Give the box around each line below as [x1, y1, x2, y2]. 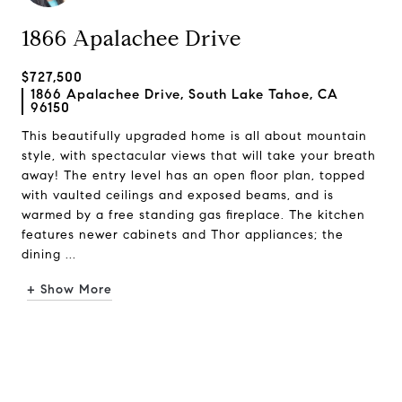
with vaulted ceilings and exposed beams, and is [22, 188, 334, 203]
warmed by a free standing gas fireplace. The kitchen [22, 207, 365, 223]
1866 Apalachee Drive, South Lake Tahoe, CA [31, 86, 338, 102]
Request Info [156, 336, 246, 354]
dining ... [22, 247, 76, 262]
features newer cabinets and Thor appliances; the [22, 227, 344, 242]
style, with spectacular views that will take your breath [22, 148, 376, 163]
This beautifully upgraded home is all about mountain [22, 128, 367, 144]
